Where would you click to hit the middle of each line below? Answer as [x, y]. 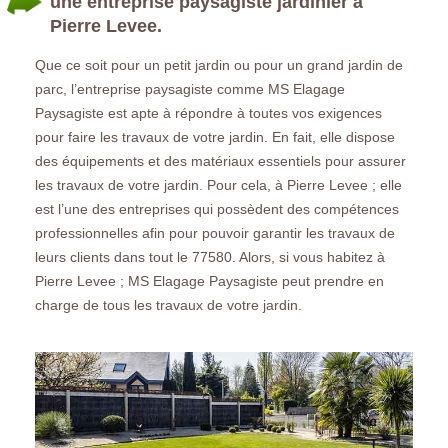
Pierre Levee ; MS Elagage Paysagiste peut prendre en [209, 280]
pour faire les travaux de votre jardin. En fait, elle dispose [215, 136]
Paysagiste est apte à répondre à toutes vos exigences [208, 112]
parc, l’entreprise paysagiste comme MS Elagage [190, 88]
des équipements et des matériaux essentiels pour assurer [220, 160]
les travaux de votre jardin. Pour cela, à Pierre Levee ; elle [218, 184]
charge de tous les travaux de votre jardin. [168, 304]
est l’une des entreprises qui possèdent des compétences [217, 208]
